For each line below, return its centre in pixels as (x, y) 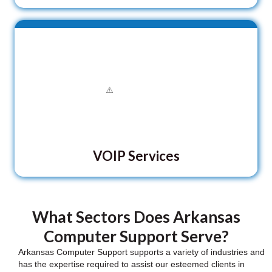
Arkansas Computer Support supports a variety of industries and (141, 252)
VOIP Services (136, 155)
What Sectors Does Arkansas (136, 216)
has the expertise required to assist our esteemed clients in (131, 264)
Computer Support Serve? (136, 236)
